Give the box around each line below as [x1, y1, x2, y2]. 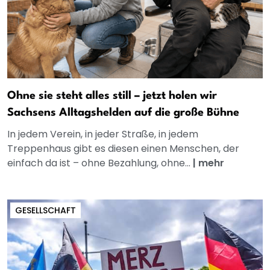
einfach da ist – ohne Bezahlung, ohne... [7, 156, 193, 171]
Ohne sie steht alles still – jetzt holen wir [7, 90, 217, 102]
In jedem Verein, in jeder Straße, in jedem [7, 127, 198, 142]
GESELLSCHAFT [15, 204, 76, 217]
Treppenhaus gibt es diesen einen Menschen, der [7, 142, 239, 156]
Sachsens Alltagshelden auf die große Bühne [7, 107, 239, 119]
